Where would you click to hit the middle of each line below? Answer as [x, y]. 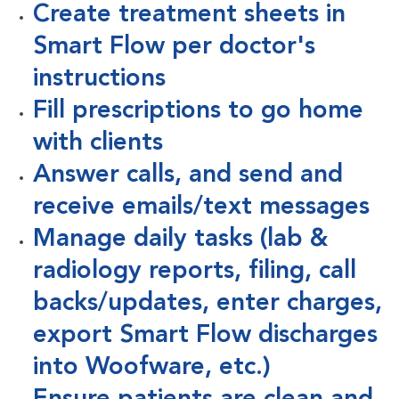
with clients [98, 144]
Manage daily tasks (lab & [180, 240]
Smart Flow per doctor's [174, 48]
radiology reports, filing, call [194, 272]
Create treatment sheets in [189, 16]
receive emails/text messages [201, 208]
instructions [99, 80]
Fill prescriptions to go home [198, 112]
